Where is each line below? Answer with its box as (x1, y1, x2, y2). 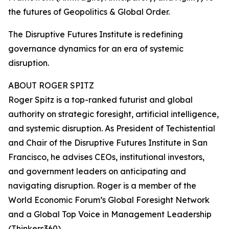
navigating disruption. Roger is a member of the (8, 180, 196, 191)
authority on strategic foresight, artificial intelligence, (8, 109, 219, 120)
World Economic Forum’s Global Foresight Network (8, 195, 210, 205)
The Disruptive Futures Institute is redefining (8, 29, 183, 40)
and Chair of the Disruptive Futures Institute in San (8, 138, 208, 148)
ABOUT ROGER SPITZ (8, 80, 94, 91)
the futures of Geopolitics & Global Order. (8, 7, 170, 17)
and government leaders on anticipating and (8, 166, 186, 177)
